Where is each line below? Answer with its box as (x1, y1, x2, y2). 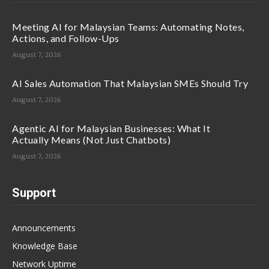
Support (12, 185, 56, 200)
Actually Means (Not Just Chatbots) (12, 133, 171, 145)
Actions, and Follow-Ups (12, 32, 119, 44)
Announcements (12, 222, 76, 234)
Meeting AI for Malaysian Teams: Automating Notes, (12, 20, 244, 32)
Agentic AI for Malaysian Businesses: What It (12, 122, 210, 134)
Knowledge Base (12, 240, 77, 252)
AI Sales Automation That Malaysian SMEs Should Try (12, 77, 248, 89)
